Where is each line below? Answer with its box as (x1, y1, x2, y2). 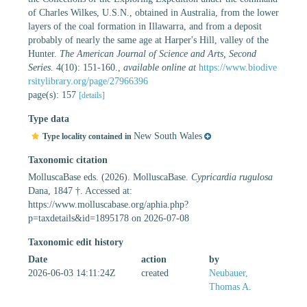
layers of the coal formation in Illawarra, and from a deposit (28, 21, 262, 32)
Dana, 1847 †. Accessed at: (28, 185, 132, 196)
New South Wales (134, 130, 202, 141)
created (141, 267, 169, 278)
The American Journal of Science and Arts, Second (60, 48, 256, 59)
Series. (28, 62, 53, 73)
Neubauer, (209, 267, 248, 278)
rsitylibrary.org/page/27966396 (28, 75, 148, 86)
